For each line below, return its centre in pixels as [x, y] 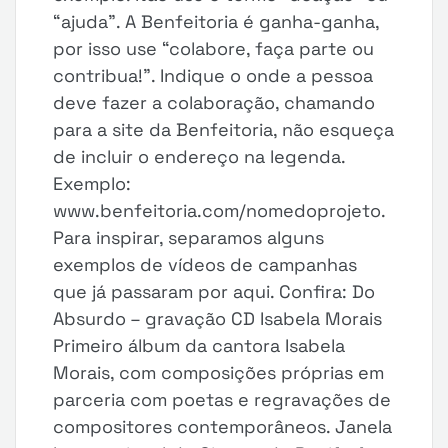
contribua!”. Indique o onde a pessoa [213, 75]
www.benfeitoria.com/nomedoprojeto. [219, 210]
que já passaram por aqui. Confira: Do [214, 291]
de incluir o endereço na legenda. [199, 156]
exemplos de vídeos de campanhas [205, 264]
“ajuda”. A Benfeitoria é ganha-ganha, [216, 21]
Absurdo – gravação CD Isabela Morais [218, 318]
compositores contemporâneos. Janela [223, 426]
